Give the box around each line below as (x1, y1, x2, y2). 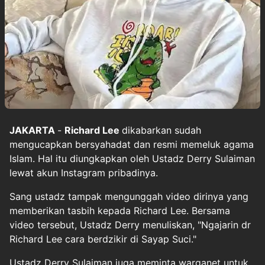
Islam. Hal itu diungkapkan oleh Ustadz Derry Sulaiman (9, 152, 255, 164)
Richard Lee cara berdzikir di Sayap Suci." (9, 232, 196, 245)
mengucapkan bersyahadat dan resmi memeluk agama (9, 138, 254, 150)
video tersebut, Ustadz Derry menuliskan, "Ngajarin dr (9, 218, 251, 231)
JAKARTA (9, 124, 57, 136)
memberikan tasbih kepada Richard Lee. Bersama (9, 204, 230, 216)
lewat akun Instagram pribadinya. (9, 166, 158, 179)
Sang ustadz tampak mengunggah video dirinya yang (9, 190, 248, 202)
